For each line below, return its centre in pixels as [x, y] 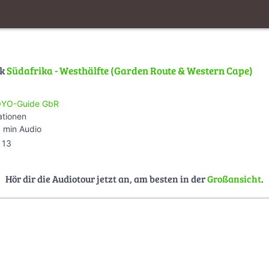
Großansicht [234, 178]
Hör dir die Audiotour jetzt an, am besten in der [106, 178]
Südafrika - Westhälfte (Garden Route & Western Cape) [130, 71]
